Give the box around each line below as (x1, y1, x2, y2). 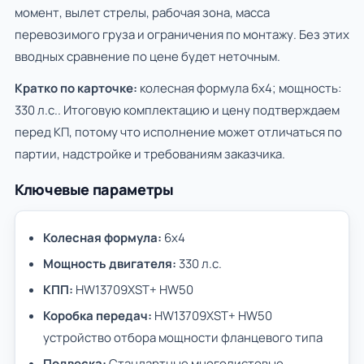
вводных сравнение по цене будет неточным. (15, 48, 280, 65)
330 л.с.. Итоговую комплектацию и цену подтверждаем (15, 102, 340, 119)
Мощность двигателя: (43, 255, 176, 272)
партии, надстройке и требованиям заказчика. (15, 145, 285, 162)
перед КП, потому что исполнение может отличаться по (15, 123, 342, 141)
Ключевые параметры (15, 180, 174, 199)
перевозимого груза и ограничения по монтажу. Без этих (15, 26, 349, 43)
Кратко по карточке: (15, 80, 137, 97)
